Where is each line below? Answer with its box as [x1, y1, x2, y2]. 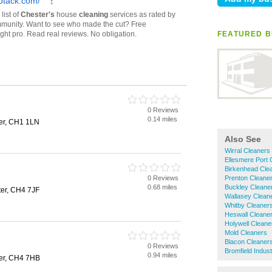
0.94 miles [148, 251, 177, 259]
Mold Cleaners [225, 229, 267, 236]
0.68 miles [148, 183, 177, 191]
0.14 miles [148, 115, 177, 123]
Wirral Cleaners [225, 147, 270, 154]
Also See [225, 134, 261, 144]
